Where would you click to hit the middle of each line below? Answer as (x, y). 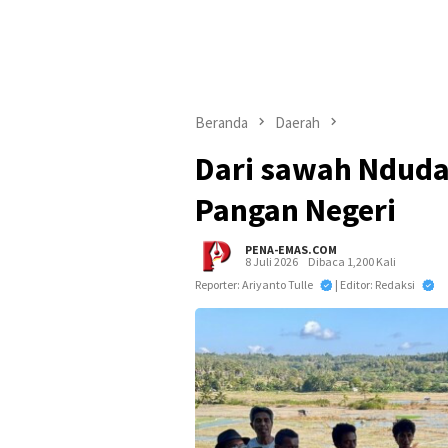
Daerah (297, 122)
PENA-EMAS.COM (291, 250)
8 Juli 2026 (271, 262)
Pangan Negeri (295, 210)
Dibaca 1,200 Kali (352, 262)
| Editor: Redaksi (376, 285)
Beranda (221, 122)
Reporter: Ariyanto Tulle (255, 285)
